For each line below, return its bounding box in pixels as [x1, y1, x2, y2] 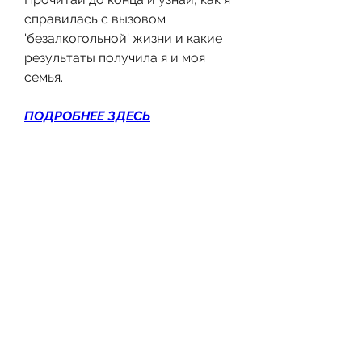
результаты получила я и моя [24, 49, 205, 65]
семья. [24, 69, 63, 85]
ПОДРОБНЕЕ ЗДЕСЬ [24, 107, 150, 124]
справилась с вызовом [24, 11, 166, 27]
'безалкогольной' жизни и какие [24, 30, 222, 46]
